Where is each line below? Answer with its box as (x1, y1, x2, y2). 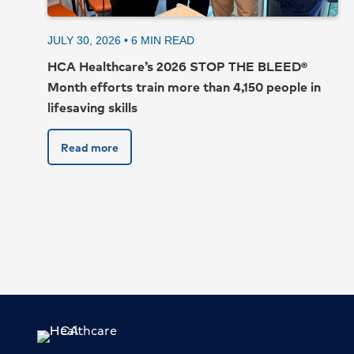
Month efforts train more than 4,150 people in (47, 77, 321, 97)
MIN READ (141, 34, 194, 47)
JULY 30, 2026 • (47, 34, 131, 47)
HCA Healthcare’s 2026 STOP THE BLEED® (47, 56, 307, 77)
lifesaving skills (47, 97, 137, 118)
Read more (61, 138, 119, 156)
